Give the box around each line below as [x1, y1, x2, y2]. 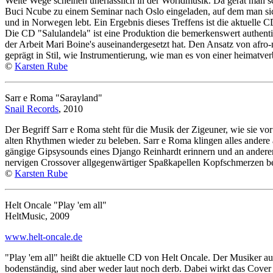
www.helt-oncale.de [5, 231, 82, 242]
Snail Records [5, 103, 58, 114]
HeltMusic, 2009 [5, 210, 69, 221]
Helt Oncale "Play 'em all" [5, 199, 107, 210]
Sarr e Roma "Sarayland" [5, 92, 102, 103]
